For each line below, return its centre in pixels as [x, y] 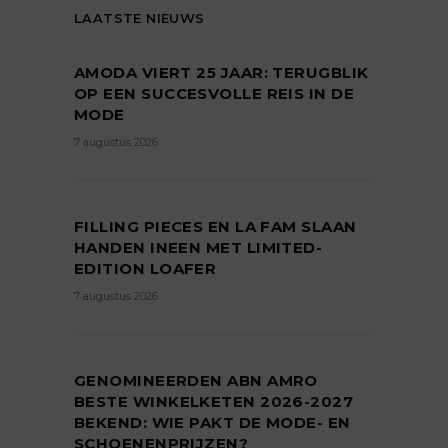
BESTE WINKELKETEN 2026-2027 [214, 402]
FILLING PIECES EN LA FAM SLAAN [215, 227]
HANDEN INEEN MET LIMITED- [198, 248]
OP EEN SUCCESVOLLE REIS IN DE [214, 94]
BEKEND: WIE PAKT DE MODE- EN [212, 423]
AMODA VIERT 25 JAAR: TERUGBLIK [221, 73]
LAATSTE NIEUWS [139, 18]
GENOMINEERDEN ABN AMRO [196, 381]
